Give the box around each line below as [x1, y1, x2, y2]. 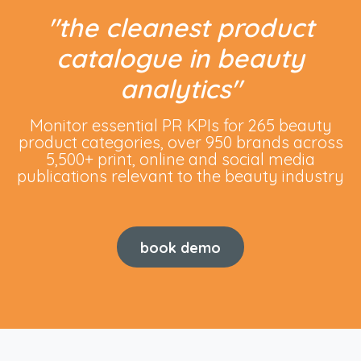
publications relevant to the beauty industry [17, 166, 344, 187]
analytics [120, 73, 230, 106]
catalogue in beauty [56, 42, 305, 75]
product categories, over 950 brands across [18, 132, 343, 153]
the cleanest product [57, 11, 314, 44]
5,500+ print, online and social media [46, 149, 315, 170]
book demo [140, 238, 221, 256]
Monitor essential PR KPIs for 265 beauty [29, 115, 332, 136]
